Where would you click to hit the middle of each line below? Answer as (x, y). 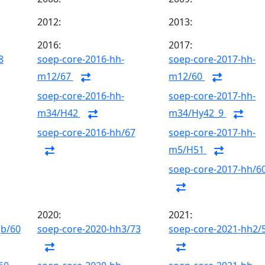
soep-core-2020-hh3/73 (89, 229)
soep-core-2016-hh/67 (86, 132)
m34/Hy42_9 (198, 113)
